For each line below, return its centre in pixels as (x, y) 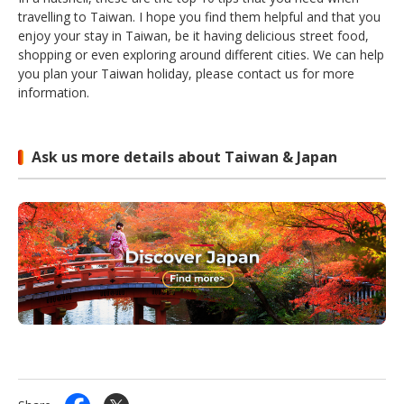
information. (55, 93)
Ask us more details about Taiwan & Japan (186, 157)
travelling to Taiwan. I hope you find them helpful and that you (199, 17)
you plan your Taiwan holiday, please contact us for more (186, 74)
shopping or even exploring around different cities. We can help (201, 55)
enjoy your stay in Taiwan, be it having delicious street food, (193, 36)
